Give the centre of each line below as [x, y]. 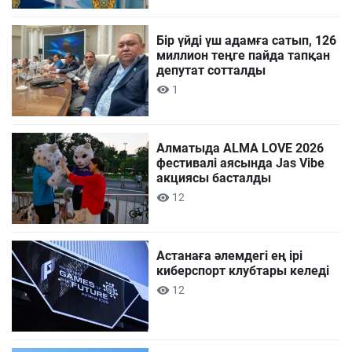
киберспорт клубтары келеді [243, 270]
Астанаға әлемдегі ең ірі [230, 255]
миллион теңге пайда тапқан [244, 55]
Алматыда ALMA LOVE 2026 [240, 148]
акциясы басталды [214, 178]
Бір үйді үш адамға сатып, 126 [247, 40]
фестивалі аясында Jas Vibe [241, 163]
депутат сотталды [211, 70]
